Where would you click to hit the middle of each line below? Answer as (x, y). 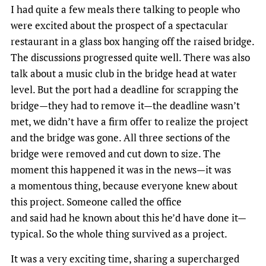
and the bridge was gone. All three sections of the (121, 137)
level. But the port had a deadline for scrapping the (125, 89)
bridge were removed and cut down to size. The (116, 153)
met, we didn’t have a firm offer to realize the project (129, 121)
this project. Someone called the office (96, 201)
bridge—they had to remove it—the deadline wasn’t (125, 105)
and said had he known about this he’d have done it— (129, 217)
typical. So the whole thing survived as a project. (119, 233)
